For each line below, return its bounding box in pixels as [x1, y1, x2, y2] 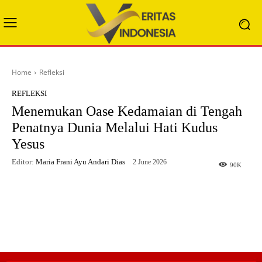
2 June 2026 [133, 158, 167, 167]
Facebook [22, 217, 56, 228]
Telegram [167, 217, 199, 228]
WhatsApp [111, 217, 147, 228]
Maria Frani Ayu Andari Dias [36, 157, 125, 167]
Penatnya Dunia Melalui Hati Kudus [12, 120, 218, 135]
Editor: [12, 157, 34, 167]
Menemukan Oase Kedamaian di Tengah [12, 104, 242, 119]
